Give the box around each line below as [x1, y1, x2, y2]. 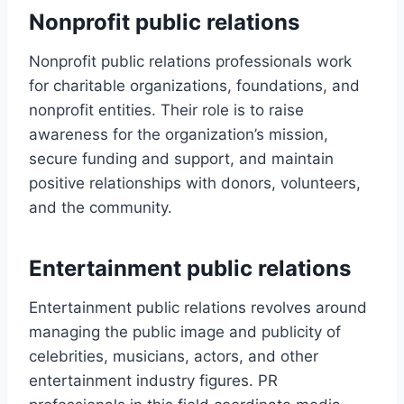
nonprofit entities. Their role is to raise [29, 100, 304, 119]
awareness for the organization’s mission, [29, 124, 328, 143]
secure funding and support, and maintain [29, 149, 334, 168]
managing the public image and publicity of [29, 322, 341, 341]
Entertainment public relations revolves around [29, 298, 367, 317]
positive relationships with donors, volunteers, [29, 173, 361, 192]
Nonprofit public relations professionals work [29, 51, 352, 70]
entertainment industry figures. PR [29, 371, 278, 390]
